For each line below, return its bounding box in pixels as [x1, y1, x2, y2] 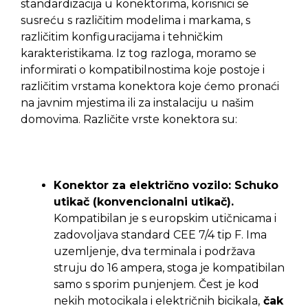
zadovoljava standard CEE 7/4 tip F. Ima [54, 228, 267, 241]
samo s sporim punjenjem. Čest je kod [54, 277, 259, 291]
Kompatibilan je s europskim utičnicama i [54, 211, 276, 225]
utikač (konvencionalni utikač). [54, 195, 234, 208]
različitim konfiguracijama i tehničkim [21, 30, 223, 43]
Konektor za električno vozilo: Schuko [54, 178, 278, 192]
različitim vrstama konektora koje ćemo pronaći [21, 79, 279, 93]
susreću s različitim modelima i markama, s [21, 13, 250, 27]
